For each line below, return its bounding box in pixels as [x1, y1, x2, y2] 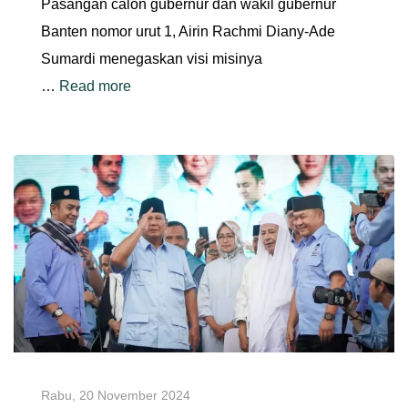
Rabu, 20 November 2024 [41, 388, 190, 403]
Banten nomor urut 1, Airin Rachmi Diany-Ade [41, 24, 335, 40]
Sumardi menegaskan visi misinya [41, 51, 262, 67]
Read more [59, 78, 131, 95]
